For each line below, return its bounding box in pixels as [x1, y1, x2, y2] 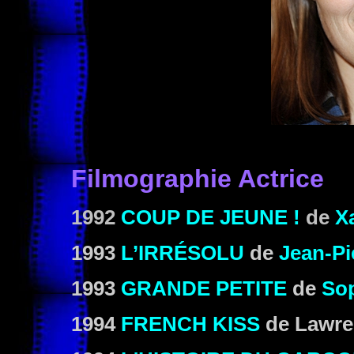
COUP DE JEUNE [121, 206, 288, 228]
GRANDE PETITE [121, 277, 287, 299]
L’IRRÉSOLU [121, 242, 244, 264]
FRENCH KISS [121, 313, 260, 335]
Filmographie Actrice [71, 164, 324, 193]
